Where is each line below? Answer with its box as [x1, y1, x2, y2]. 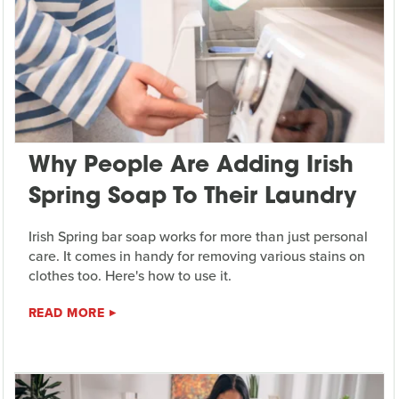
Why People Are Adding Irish [28, 154, 354, 177]
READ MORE [28, 303, 105, 322]
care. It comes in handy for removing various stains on [28, 245, 365, 266]
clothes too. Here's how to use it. [28, 265, 232, 286]
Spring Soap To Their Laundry [28, 185, 356, 208]
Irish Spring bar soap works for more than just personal [28, 225, 368, 247]
